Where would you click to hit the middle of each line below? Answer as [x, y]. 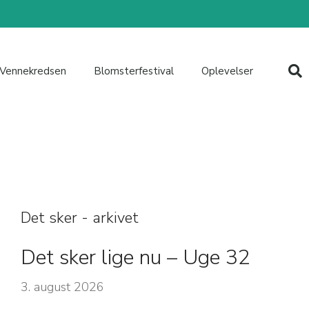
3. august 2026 [62, 287]
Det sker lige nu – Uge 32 [135, 257]
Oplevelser [227, 71]
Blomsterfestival [133, 71]
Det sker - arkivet [79, 218]
